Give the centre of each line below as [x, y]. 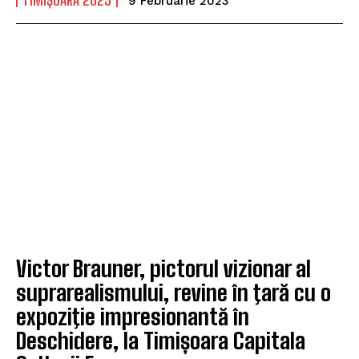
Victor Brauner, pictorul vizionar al [163, 268]
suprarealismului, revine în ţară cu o [173, 292]
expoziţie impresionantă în [133, 316]
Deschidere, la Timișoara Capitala [161, 340]
